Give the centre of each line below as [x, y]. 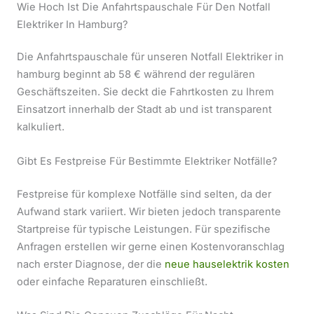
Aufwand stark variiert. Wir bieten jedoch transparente [149, 211]
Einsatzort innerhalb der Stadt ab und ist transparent [144, 110]
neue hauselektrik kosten [227, 264]
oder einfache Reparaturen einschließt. [112, 281]
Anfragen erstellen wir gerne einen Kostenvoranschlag [151, 246]
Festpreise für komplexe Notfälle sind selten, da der [144, 194]
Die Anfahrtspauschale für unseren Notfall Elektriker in [150, 57]
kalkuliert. [41, 127]
